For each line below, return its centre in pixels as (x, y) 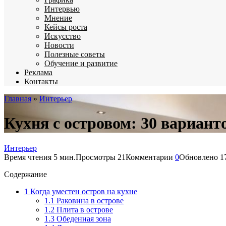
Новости (59, 45)
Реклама (38, 72)
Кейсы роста (66, 27)
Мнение (58, 18)
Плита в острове (84, 209)
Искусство (63, 36)
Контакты (41, 81)
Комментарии (149, 157)
